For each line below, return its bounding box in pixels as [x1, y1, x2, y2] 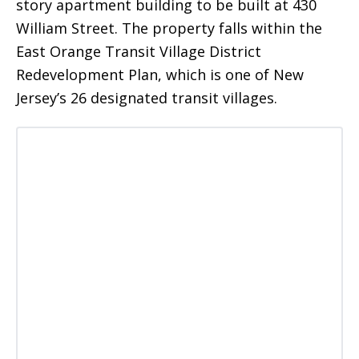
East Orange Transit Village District [16, 41, 261, 61]
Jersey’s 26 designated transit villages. [16, 87, 277, 107]
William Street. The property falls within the [16, 18, 322, 38]
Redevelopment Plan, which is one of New [16, 64, 304, 84]
